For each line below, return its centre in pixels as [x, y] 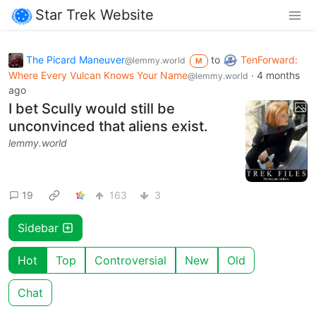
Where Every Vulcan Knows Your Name [98, 75]
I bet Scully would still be [92, 109]
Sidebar [40, 227]
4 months [278, 75]
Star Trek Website [95, 14]
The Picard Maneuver [75, 59]
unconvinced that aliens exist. [108, 127]
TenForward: [269, 59]
